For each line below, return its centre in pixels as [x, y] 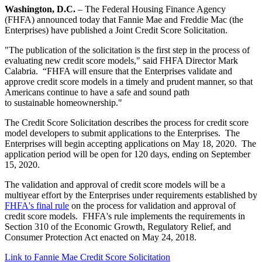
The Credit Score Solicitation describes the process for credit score [127, 123]
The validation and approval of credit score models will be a [115, 185]
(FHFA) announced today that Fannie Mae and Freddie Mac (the [124, 20]
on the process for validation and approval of [152, 206]
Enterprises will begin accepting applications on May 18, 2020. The [130, 144]
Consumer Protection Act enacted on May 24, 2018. [103, 237]
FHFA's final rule [37, 206]
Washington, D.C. [41, 9]
